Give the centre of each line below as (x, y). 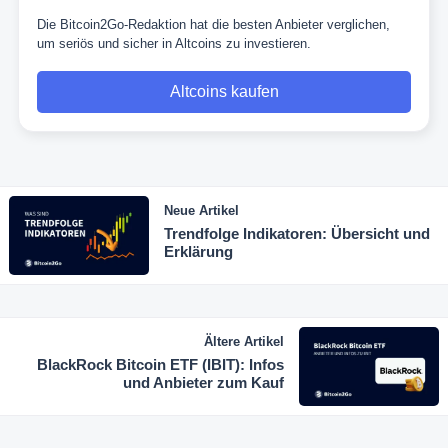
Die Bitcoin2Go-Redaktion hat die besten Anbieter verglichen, (213, 25)
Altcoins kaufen (224, 92)
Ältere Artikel (244, 341)
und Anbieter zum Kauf (203, 382)
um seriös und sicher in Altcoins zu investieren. (174, 44)
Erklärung (198, 252)
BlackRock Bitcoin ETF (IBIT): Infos (160, 364)
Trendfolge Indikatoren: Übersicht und (297, 234)
